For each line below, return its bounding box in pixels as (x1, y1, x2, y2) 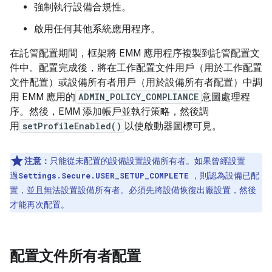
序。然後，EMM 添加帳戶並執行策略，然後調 (10, 106, 209, 118)
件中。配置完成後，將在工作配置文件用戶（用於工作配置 (10, 62, 262, 74)
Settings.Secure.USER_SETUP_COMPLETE (18, 171, 189, 180)
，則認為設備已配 (189, 170, 259, 181)
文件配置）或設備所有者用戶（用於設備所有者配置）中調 (10, 76, 262, 89)
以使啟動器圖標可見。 (124, 120, 222, 132)
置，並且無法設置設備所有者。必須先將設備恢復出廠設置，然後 (10, 185, 256, 195)
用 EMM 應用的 (10, 91, 75, 103)
